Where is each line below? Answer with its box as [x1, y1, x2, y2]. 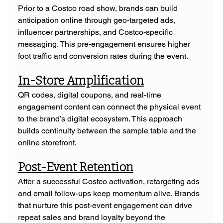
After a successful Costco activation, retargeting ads [17, 176, 202, 186]
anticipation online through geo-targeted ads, [17, 15, 177, 25]
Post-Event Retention [17, 160, 133, 174]
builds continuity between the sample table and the [17, 125, 198, 135]
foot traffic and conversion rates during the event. [17, 51, 188, 61]
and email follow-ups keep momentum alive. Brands [17, 188, 202, 198]
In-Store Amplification [17, 73, 144, 88]
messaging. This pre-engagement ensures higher [17, 39, 192, 49]
